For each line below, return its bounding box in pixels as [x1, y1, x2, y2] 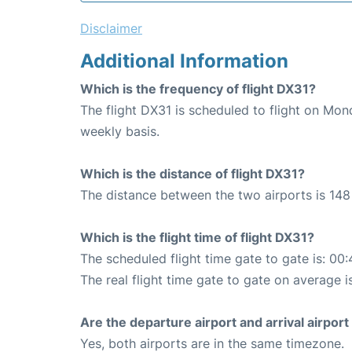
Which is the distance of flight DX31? [80, 165, 305, 181]
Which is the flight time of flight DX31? [80, 229, 314, 245]
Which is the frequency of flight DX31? [80, 80, 316, 97]
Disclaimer [80, 20, 142, 36]
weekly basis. [80, 123, 159, 139]
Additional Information [80, 49, 288, 72]
